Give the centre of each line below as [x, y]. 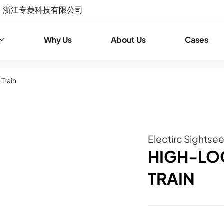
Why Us [58, 40]
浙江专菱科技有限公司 [43, 10]
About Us [128, 40]
